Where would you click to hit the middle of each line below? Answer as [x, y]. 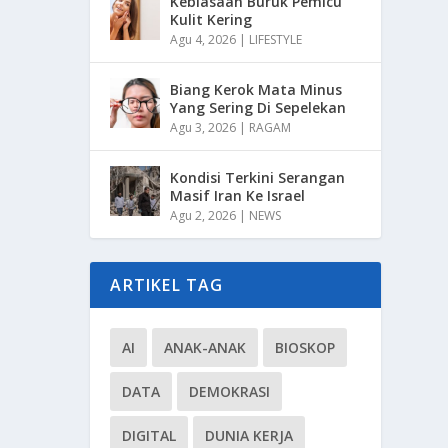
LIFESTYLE [276, 39]
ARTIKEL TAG [167, 284]
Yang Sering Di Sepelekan [258, 107]
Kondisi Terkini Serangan [258, 177]
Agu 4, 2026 [203, 39]
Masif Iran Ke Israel [238, 195]
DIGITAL [149, 435]
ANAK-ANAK [205, 347]
